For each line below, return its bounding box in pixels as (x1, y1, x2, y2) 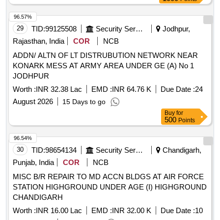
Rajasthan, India (13, 37, 64, 46)
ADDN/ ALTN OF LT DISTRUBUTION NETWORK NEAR (13, 51, 198, 60)
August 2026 (13, 97, 53, 106)
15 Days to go (62, 98, 106, 106)
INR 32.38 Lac (36, 85, 82, 94)
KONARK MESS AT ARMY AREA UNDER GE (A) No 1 (13, 61, 194, 70)
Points (178, 117, 195, 124)
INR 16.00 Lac (36, 206, 82, 215)
